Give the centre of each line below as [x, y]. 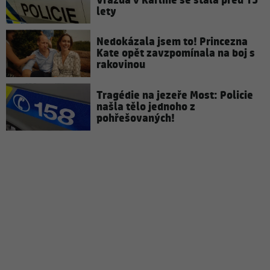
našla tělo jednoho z [146, 107]
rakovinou [121, 65]
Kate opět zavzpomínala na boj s [176, 54]
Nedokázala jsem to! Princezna [172, 42]
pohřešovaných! [136, 119]
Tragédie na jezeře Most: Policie [175, 96]
